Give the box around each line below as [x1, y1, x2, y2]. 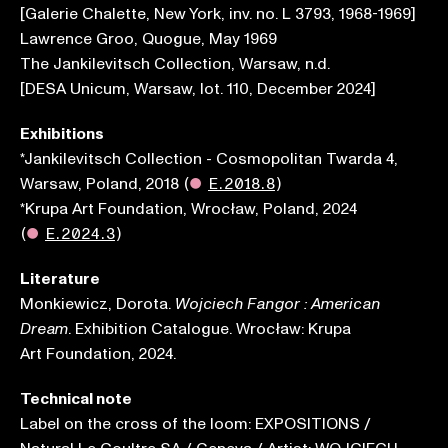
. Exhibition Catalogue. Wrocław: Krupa [68, 318, 351, 340]
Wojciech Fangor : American [175, 296, 380, 312]
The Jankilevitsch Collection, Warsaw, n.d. [20, 53, 330, 75]
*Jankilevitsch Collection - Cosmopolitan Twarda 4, [20, 148, 398, 170]
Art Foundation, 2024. [20, 343, 176, 365]
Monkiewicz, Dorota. [20, 293, 175, 315]
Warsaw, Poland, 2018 [20, 173, 183, 195]
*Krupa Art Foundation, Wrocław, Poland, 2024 [20, 198, 357, 220]
